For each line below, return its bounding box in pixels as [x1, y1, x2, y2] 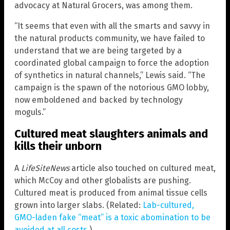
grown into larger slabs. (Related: [14, 200, 143, 210]
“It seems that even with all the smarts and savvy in [14, 21, 210, 31]
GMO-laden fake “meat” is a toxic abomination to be [14, 212, 210, 222]
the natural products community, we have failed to [14, 33, 205, 44]
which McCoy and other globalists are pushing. [14, 175, 191, 185]
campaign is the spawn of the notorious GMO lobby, [14, 83, 209, 93]
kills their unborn [14, 139, 102, 154]
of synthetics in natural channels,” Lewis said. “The [14, 70, 205, 81]
